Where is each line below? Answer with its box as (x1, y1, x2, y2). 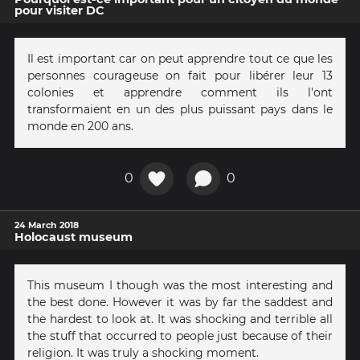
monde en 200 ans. (27, 118, 133, 133)
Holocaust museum (14, 230, 133, 245)
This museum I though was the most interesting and (27, 278, 333, 293)
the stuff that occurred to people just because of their (27, 329, 333, 344)
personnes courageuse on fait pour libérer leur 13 (27, 67, 333, 83)
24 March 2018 (14, 219, 79, 231)
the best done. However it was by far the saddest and (27, 295, 333, 310)
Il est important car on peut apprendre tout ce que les (27, 51, 333, 66)
